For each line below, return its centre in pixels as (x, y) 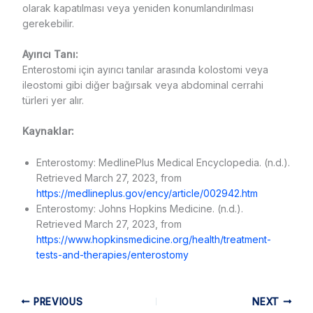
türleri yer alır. (53, 100)
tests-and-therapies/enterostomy (112, 254)
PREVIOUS (57, 301)
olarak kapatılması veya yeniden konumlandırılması (138, 8)
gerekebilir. (48, 23)
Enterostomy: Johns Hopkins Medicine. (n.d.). (139, 208)
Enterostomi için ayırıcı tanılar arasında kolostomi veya (145, 69)
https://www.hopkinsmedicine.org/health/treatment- (153, 239)
